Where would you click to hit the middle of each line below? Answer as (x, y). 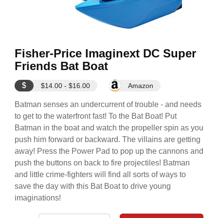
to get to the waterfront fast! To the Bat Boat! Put (96, 116)
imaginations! (38, 198)
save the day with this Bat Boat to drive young (93, 186)
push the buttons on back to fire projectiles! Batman (102, 163)
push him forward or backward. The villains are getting (108, 139)
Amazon (141, 86)
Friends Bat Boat (61, 66)
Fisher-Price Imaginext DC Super (105, 53)
